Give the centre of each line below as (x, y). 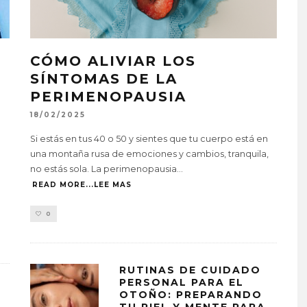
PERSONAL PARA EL (182, 283)
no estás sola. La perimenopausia (103, 169)
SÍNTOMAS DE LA (104, 79)
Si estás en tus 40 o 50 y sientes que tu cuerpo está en (149, 139)
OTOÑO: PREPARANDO (191, 295)
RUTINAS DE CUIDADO (190, 270)
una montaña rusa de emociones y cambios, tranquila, (149, 154)
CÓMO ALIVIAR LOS (113, 61)
